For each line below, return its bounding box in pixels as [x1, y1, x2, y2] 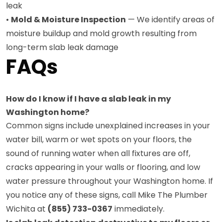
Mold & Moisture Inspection [11, 13, 126, 25]
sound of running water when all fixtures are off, [6, 147, 190, 159]
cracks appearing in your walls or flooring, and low [6, 161, 200, 173]
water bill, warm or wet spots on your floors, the [6, 133, 192, 145]
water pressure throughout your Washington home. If [6, 175, 213, 187]
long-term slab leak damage [6, 41, 118, 53]
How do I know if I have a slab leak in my [6, 93, 171, 105]
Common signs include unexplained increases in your [6, 119, 210, 131]
